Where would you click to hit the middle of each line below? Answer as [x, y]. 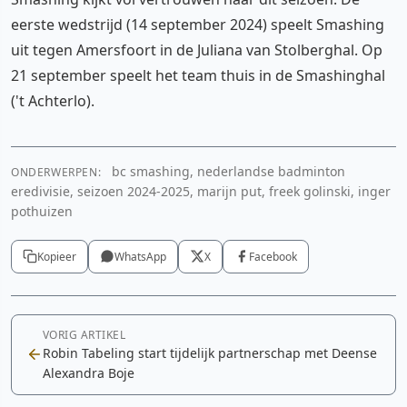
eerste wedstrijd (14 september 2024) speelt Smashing [198, 24]
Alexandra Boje [89, 372]
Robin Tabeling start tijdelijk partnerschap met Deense [210, 352]
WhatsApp [140, 256]
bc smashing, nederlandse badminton [227, 171]
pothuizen [42, 211]
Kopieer [57, 256]
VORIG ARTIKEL [84, 334]
